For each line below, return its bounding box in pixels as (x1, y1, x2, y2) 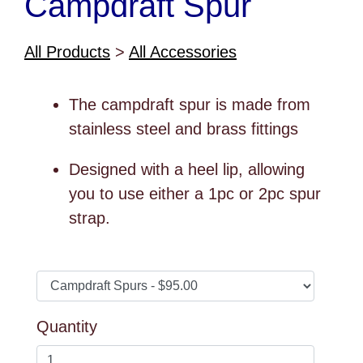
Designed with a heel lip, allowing (69, 160, 305, 178)
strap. (69, 208, 110, 227)
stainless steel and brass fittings (69, 119, 298, 138)
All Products (24, 42, 110, 61)
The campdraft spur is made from (69, 95, 310, 113)
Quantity (36, 317, 97, 335)
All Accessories (129, 42, 237, 61)
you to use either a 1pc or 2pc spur (69, 184, 321, 203)
